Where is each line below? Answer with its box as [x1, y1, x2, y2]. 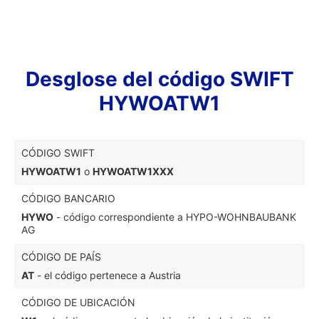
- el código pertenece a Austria [34, 269, 181, 281]
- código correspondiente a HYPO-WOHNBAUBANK [53, 211, 296, 223]
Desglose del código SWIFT [25, 67, 294, 91]
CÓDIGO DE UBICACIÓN [21, 296, 135, 308]
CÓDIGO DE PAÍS [21, 251, 101, 263]
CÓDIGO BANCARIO [21, 192, 115, 204]
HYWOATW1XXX [93, 165, 174, 177]
